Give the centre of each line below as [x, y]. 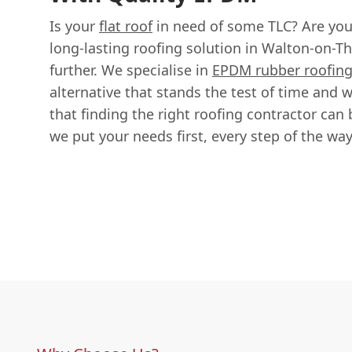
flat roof [126, 26]
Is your [74, 26]
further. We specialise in [131, 70]
